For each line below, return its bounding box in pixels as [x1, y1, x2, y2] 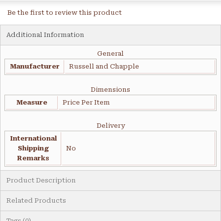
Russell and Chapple [69, 63, 139, 71]
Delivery [96, 122, 125, 130]
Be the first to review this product [7, 9, 122, 17]
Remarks [17, 154, 49, 162]
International [10, 135, 57, 143]
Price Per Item [63, 99, 110, 107]
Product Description [6, 177, 76, 184]
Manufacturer [10, 63, 60, 71]
